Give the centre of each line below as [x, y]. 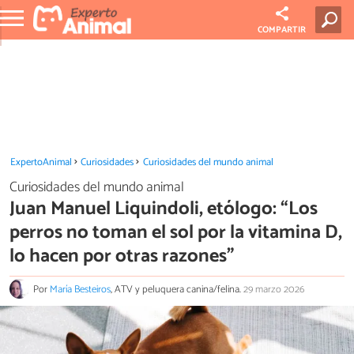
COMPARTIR [282, 30]
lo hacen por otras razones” [122, 256]
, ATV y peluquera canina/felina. [177, 290]
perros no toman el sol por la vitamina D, [176, 232]
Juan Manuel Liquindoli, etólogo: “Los [164, 209]
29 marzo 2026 [274, 290]
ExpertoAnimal [41, 162]
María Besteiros [80, 290]
